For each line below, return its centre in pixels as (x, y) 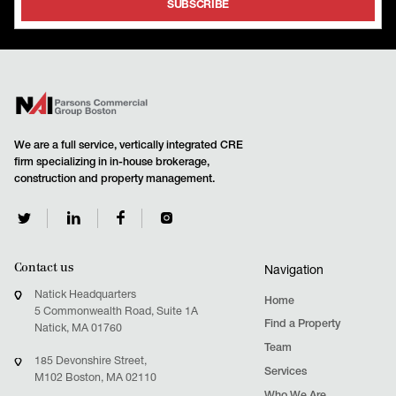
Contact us (43, 268)
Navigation (293, 271)
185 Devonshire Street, (90, 362)
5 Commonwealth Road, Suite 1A (116, 312)
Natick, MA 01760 (78, 329)
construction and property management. (114, 179)
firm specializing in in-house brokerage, (111, 163)
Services (285, 372)
